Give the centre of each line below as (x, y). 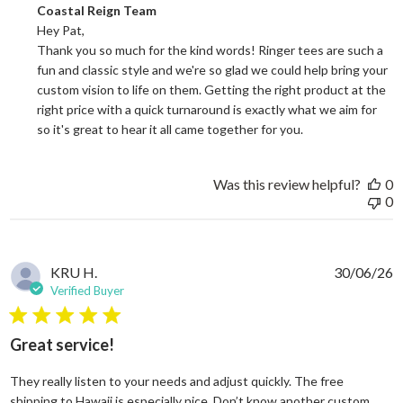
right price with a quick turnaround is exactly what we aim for (207, 109)
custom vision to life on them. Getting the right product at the (212, 89)
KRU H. (74, 272)
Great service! (63, 344)
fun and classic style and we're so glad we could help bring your (213, 69)
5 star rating (47, 322)
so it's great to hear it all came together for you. (170, 129)
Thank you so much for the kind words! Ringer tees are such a (210, 49)
